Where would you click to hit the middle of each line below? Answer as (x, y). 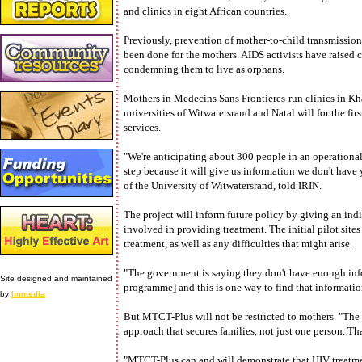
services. (142, 127)
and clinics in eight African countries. (205, 11)
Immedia (28, 294)
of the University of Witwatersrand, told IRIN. (223, 185)
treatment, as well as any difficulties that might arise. (238, 244)
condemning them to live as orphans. (204, 69)
